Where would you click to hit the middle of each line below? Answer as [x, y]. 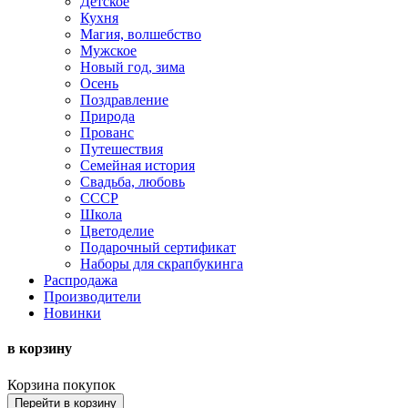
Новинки [72, 313]
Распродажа [81, 280]
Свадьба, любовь [133, 182]
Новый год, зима [133, 67]
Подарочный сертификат [158, 247]
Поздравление [124, 100]
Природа [107, 116]
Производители [92, 296]
